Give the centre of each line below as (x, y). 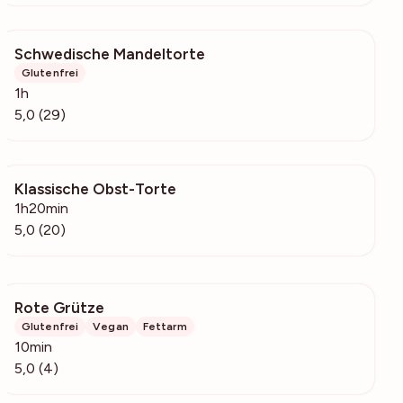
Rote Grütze (59, 307)
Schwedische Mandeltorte (110, 54)
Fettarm (165, 326)
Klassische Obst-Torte (95, 188)
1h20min (41, 208)
